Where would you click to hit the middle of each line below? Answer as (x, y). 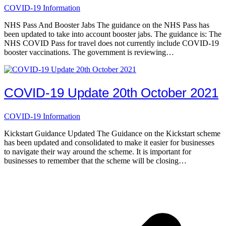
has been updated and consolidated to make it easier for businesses (109, 142)
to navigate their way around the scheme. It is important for (98, 151)
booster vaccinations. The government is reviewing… (89, 52)
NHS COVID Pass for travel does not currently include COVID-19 (111, 43)
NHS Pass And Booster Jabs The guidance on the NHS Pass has (107, 25)
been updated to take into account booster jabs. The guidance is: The (113, 34)
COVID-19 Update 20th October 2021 (111, 93)
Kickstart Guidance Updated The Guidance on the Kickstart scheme (112, 133)
